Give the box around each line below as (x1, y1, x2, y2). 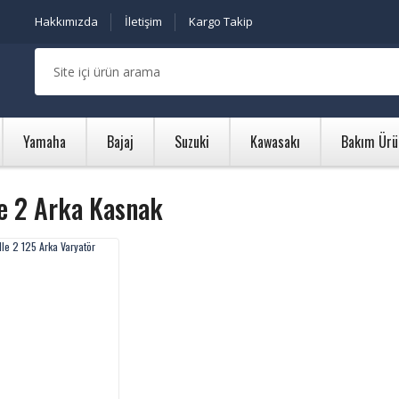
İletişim (125, 13, 162, 29)
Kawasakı (250, 131, 300, 152)
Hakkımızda (35, 13, 98, 29)
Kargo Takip (189, 13, 253, 29)
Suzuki (175, 131, 209, 152)
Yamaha (23, 131, 66, 152)
